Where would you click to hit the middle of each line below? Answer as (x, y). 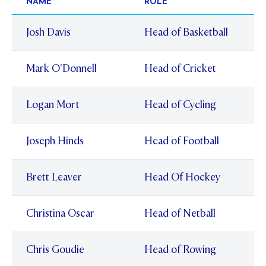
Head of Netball (180, 214)
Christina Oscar (60, 214)
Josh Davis (48, 33)
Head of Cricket (180, 69)
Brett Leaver (54, 178)
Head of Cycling (180, 105)
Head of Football (182, 141)
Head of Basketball (186, 33)
